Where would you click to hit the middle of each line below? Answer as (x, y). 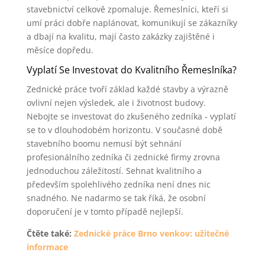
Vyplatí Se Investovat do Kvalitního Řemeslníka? (131, 70)
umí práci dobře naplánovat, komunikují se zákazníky (132, 23)
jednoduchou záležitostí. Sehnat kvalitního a (114, 171)
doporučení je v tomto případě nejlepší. (105, 211)
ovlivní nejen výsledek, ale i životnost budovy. (116, 103)
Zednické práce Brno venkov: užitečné (151, 233)
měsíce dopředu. (60, 50)
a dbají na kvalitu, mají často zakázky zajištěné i (120, 36)
